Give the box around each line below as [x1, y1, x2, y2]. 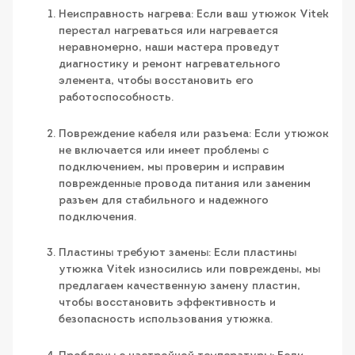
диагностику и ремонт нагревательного [59, 59, 281, 71]
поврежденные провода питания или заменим [59, 177, 311, 190]
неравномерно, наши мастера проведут [59, 42, 280, 55]
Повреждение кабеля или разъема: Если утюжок [59, 128, 329, 140]
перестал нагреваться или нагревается [59, 25, 278, 38]
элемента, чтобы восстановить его [59, 75, 254, 88]
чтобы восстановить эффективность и [59, 297, 276, 310]
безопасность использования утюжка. [59, 314, 273, 326]
